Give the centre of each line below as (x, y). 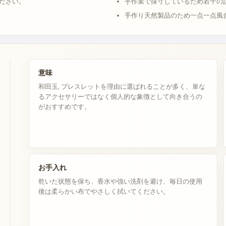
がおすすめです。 (64, 107)
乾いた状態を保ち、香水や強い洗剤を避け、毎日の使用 (120, 181)
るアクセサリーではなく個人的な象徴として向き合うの (120, 97)
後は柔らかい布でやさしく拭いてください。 (104, 191)
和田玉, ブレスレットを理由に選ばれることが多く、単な (122, 87)
